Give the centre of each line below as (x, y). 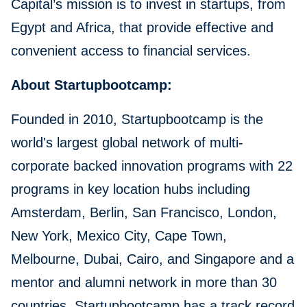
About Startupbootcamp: (91, 85)
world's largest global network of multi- (127, 143)
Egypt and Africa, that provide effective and (142, 28)
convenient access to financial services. (131, 51)
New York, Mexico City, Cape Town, (119, 236)
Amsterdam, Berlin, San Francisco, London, (144, 213)
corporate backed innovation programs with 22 (152, 166)
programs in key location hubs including (131, 189)
